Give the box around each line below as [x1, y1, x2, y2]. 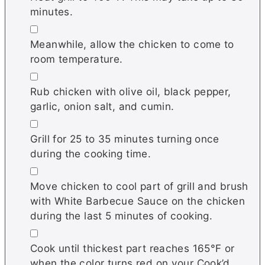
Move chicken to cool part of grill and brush [30, 180, 248, 193]
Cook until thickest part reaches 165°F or [30, 242, 235, 255]
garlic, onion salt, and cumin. [30, 100, 174, 113]
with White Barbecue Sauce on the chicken [30, 195, 245, 208]
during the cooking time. [30, 147, 151, 160]
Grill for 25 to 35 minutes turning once [30, 132, 219, 146]
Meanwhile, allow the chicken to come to [30, 38, 234, 51]
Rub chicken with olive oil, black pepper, [30, 85, 231, 98]
